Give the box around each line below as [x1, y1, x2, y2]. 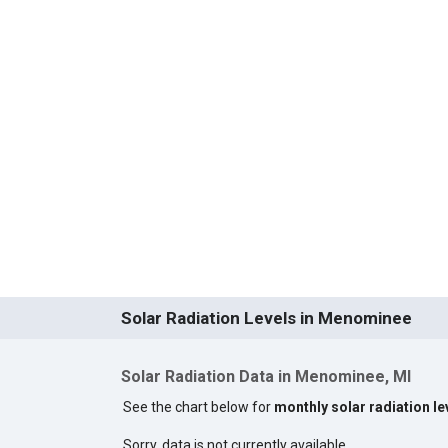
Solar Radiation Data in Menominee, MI [120, 367, 411, 387]
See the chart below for [122, 398, 274, 415]
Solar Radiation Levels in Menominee [120, 308, 412, 329]
